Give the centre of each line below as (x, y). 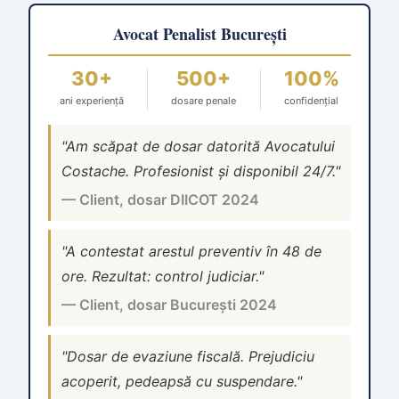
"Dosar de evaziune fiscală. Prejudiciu (188, 357)
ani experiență (92, 101)
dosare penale (204, 101)
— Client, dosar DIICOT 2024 (160, 200)
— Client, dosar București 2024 (169, 305)
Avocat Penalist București (199, 34)
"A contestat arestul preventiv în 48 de (191, 252)
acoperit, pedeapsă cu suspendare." (182, 382)
